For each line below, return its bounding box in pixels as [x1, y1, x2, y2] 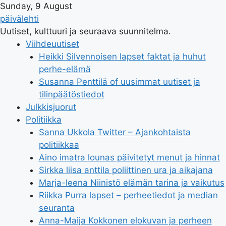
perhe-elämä [38, 64, 91, 74]
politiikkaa [38, 140, 79, 150]
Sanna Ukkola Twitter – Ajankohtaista [38, 127, 191, 137]
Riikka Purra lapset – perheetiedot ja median [38, 190, 218, 200]
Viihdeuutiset [26, 39, 79, 49]
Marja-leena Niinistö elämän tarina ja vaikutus [38, 178, 224, 188]
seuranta [38, 203, 75, 213]
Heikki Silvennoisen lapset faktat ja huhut [38, 51, 206, 62]
